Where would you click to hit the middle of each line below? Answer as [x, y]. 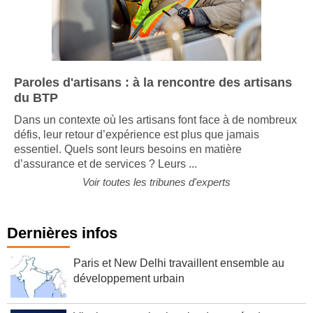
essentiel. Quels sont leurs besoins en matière [128, 149]
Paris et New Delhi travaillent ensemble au [179, 263]
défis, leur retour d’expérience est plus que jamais [137, 134]
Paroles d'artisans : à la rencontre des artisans [153, 82]
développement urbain [129, 278]
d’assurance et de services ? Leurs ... [105, 164]
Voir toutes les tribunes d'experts [156, 182]
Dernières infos [62, 233]
